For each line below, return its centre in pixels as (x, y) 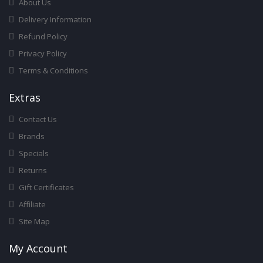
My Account (38, 249)
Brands (31, 136)
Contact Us (37, 119)
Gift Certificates (45, 188)
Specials (33, 154)
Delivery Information (54, 20)
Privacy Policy (42, 54)
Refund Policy (42, 37)
